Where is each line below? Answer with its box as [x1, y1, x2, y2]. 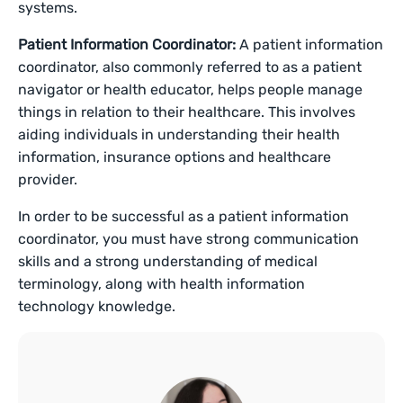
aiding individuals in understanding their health [18, 126, 341, 143]
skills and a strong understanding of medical [18, 253, 318, 270]
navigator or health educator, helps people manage [18, 81, 363, 98]
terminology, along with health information [18, 275, 306, 292]
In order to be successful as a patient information [18, 208, 350, 225]
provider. [18, 171, 82, 188]
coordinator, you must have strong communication [18, 230, 360, 247]
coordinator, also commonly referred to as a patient [18, 58, 363, 76]
